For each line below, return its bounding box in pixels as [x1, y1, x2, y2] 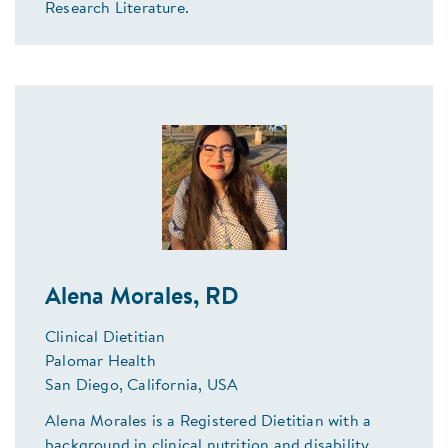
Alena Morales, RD [45, 286, 239, 311]
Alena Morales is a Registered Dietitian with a [45, 414, 372, 431]
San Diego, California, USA [45, 378, 239, 395]
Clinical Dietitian [45, 330, 166, 347]
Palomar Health [45, 354, 156, 371]
